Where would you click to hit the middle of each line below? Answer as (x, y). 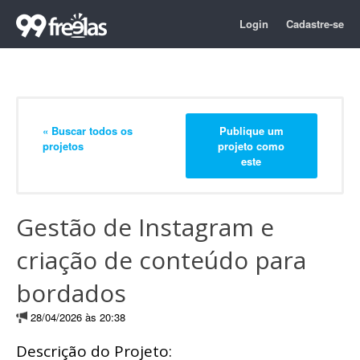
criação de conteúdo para (161, 260)
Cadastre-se (315, 24)
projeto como (252, 145)
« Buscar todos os (88, 130)
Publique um (251, 130)
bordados (71, 293)
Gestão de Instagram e (145, 227)
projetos (63, 145)
